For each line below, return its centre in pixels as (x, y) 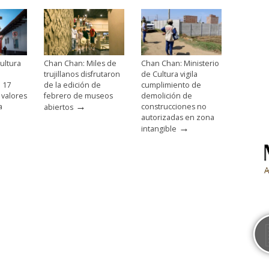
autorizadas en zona (178, 117)
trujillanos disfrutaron (82, 74)
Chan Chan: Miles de (80, 63)
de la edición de (72, 85)
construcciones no (174, 106)
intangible (159, 128)
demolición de (167, 95)
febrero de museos (78, 95)
